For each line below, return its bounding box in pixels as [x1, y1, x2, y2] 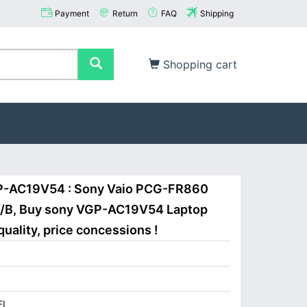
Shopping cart [160, 58, 237, 71]
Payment [55, 8, 89, 19]
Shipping [200, 8, 234, 19]
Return [112, 8, 138, 19]
